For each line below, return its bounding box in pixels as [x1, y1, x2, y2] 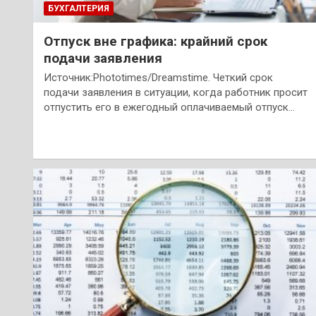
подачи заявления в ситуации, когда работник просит [44, 86, 308, 99]
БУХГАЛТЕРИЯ [48, 4, 109, 14]
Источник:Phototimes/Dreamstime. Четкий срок [44, 71, 273, 85]
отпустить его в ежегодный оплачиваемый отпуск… [44, 101, 295, 114]
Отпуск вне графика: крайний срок [44, 33, 267, 50]
